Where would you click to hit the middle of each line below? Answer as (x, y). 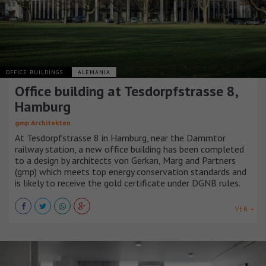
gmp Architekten (43, 122)
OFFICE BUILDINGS (36, 72)
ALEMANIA (94, 72)
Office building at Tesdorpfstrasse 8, (126, 91)
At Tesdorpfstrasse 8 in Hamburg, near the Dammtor (120, 137)
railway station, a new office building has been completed (129, 149)
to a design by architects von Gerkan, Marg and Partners (125, 160)
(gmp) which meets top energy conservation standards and (131, 171)
